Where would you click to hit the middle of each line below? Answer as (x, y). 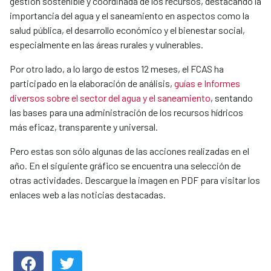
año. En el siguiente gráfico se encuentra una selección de (125, 165)
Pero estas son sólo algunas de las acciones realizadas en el (129, 151)
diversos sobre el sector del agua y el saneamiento (110, 97)
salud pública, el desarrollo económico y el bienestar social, (127, 30)
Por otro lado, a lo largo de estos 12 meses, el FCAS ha (117, 68)
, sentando (232, 97)
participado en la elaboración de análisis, (92, 83)
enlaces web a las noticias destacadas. (88, 194)
